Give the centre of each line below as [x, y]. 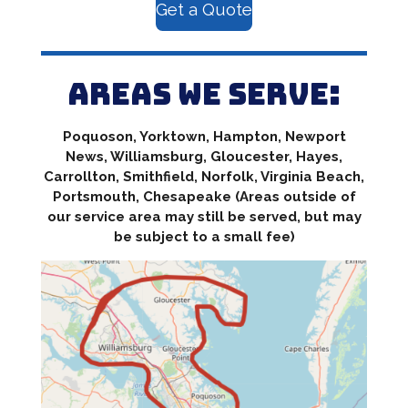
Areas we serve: [204, 94]
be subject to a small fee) [204, 236]
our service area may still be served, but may [204, 216]
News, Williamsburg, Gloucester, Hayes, [204, 156]
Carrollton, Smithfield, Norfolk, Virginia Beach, [204, 176]
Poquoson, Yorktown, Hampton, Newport [204, 136]
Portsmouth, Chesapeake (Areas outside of [204, 196]
